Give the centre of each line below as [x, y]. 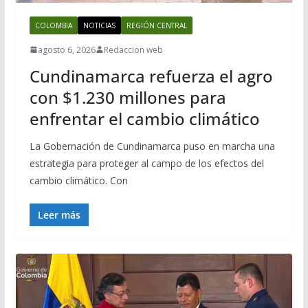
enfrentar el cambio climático [144, 118]
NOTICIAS [99, 25]
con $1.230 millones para [128, 97]
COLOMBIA [53, 25]
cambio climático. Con [78, 180]
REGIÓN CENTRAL [156, 25]
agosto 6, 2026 [66, 49]
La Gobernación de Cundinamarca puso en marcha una [152, 146]
